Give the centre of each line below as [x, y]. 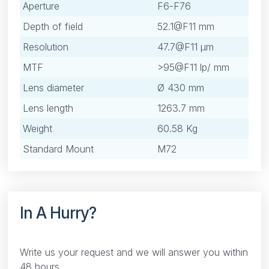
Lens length [48, 108]
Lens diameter [54, 88]
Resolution [46, 47]
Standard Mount [59, 149]
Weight [38, 129]
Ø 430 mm [181, 88]
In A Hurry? [58, 213]
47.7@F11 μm [186, 47]
